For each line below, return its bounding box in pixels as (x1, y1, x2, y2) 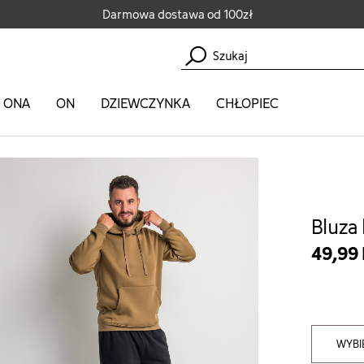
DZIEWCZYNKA (101, 93, 190, 114)
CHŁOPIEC (216, 93, 279, 114)
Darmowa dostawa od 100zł (100, 5, 253, 24)
